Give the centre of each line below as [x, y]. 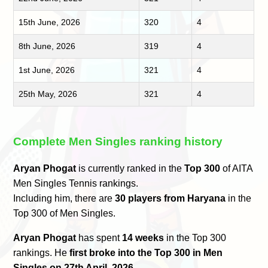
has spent [99, 238]
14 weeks [143, 238]
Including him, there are [64, 199]
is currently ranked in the [130, 169]
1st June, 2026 [47, 70]
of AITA [237, 169]
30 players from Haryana [170, 199]
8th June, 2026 [47, 46]
